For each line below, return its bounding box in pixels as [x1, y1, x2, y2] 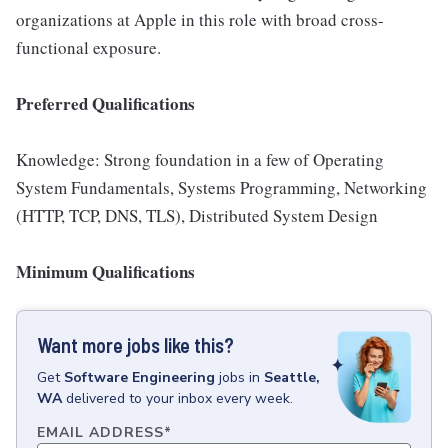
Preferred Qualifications [16, 91, 195, 116]
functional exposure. [16, 36, 161, 59]
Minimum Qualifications [16, 259, 195, 284]
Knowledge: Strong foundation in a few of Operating [16, 148, 384, 171]
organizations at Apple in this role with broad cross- [16, 8, 384, 31]
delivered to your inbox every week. [66, 389, 293, 408]
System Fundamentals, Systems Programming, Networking [16, 176, 427, 199]
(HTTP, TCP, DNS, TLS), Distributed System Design [16, 204, 378, 227]
